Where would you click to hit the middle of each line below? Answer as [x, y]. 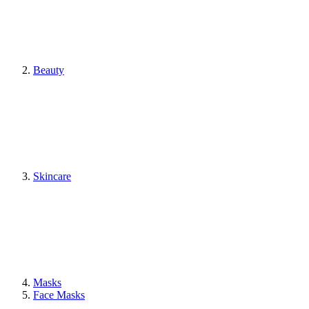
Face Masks [59, 295]
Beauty [49, 70]
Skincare [52, 176]
